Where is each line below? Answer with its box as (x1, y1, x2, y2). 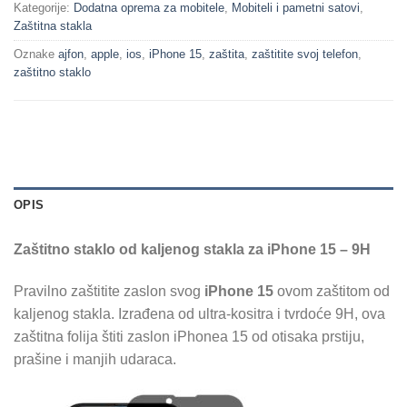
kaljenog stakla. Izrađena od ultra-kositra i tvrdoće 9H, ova (14, 305, 385, 322)
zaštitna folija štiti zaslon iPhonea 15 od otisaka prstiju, (14, 328, 364, 344)
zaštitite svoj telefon (252, 46, 358, 61)
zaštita (209, 46, 244, 61)
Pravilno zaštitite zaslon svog (14, 283, 204, 299)
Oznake (14, 46, 58, 61)
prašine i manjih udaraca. (14, 351, 176, 367)
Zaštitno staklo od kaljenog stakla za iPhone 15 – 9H (14, 241, 371, 257)
